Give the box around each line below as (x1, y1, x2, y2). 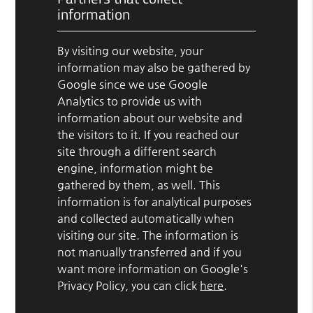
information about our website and (57, 110, 243, 124)
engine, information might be (57, 161, 214, 175)
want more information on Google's (57, 261, 249, 275)
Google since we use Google (57, 77, 208, 91)
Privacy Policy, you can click (57, 278, 201, 292)
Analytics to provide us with (57, 94, 203, 108)
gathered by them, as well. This (57, 177, 221, 191)
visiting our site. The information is (57, 228, 239, 242)
